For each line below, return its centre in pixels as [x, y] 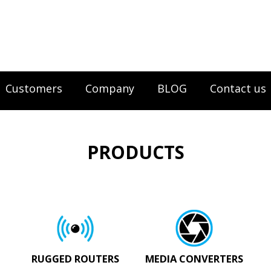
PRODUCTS [135, 152]
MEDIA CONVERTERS [194, 259]
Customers [34, 88]
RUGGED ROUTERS [76, 259]
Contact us [238, 88]
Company [110, 88]
